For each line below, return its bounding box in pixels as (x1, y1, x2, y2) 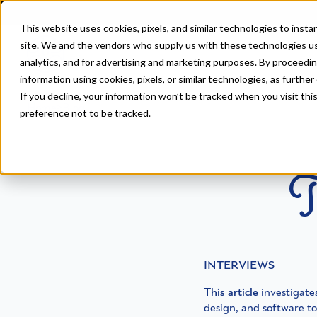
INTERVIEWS (204, 258, 275, 272)
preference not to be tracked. (20, 107, 151, 119)
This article (204, 284, 258, 299)
